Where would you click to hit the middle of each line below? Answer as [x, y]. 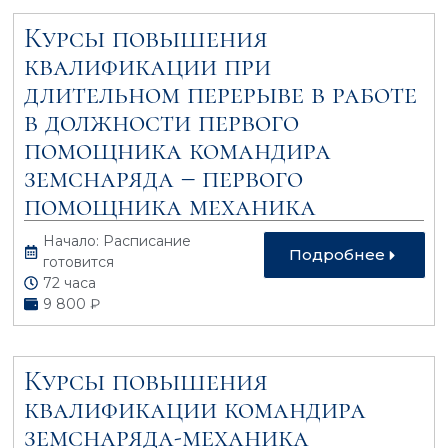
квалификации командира [195, 408]
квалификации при [148, 65]
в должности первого [162, 121]
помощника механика [170, 205]
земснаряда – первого [164, 177]
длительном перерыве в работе [221, 93]
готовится [79, 261]
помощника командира [178, 149]
